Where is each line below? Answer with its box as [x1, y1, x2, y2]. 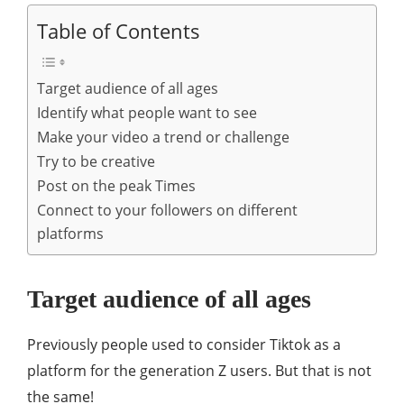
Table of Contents [37, 18, 200, 44]
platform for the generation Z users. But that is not [27, 361, 372, 381]
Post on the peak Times [37, 176, 196, 196]
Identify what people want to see [37, 103, 257, 123]
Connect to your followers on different [37, 200, 298, 220]
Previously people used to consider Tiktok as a [27, 335, 341, 354]
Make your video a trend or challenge [37, 127, 289, 147]
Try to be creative [37, 151, 155, 171]
